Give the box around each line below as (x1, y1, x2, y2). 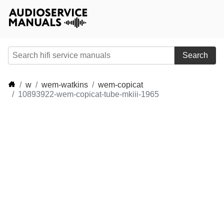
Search (182, 51, 208, 59)
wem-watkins (41, 80, 88, 89)
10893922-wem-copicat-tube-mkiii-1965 (18, 90, 159, 98)
